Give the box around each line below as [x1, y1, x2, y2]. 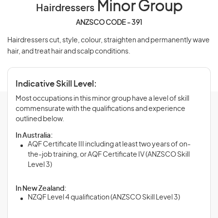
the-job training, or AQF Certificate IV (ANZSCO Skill [28, 151, 190, 158]
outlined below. [16, 116, 64, 123]
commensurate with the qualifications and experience [16, 106, 185, 112]
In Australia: [16, 132, 53, 139]
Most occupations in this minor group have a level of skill [16, 95, 189, 102]
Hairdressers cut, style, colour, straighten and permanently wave [7, 37, 210, 44]
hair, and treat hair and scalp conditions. [7, 48, 130, 55]
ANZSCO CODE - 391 [76, 19, 142, 26]
